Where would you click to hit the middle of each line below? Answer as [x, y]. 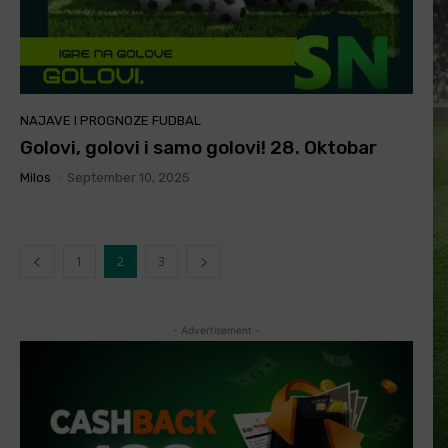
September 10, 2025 [128, 178]
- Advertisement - [216, 330]
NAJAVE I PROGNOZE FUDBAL [110, 121]
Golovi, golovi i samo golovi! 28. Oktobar [198, 148]
